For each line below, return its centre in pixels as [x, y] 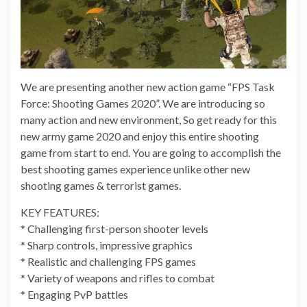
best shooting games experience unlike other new [135, 169]
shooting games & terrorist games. [101, 186]
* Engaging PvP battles [74, 295]
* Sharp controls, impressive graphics [107, 245]
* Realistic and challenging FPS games [108, 262]
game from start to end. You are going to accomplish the [151, 153]
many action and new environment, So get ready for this [149, 120]
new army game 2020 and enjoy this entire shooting [140, 136]
